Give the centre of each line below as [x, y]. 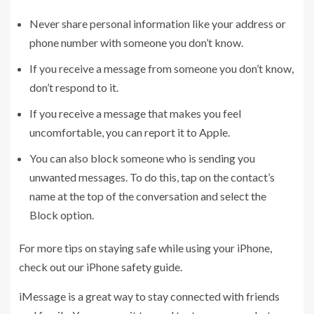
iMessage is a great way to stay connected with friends [149, 296]
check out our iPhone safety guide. [101, 266]
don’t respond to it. [74, 87]
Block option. [62, 214]
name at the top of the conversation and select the [148, 196]
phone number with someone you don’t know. [136, 42]
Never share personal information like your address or [158, 23]
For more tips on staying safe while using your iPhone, [145, 247]
